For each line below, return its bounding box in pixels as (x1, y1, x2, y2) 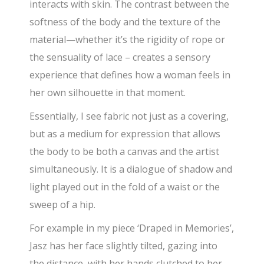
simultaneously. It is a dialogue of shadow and (29, 163, 233, 176)
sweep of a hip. (29, 198, 96, 212)
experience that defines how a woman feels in (29, 68, 231, 82)
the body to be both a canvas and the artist (29, 145, 220, 159)
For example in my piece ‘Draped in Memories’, (29, 222, 235, 235)
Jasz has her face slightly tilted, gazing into (29, 239, 218, 253)
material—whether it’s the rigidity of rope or (29, 33, 226, 47)
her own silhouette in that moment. (29, 86, 186, 100)
